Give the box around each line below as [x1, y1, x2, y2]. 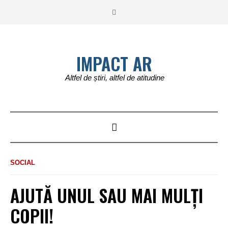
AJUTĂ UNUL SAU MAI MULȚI [10, 182, 203, 208]
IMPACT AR [76, 50, 152, 76]
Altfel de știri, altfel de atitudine [65, 73, 164, 82]
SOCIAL [10, 159, 35, 166]
